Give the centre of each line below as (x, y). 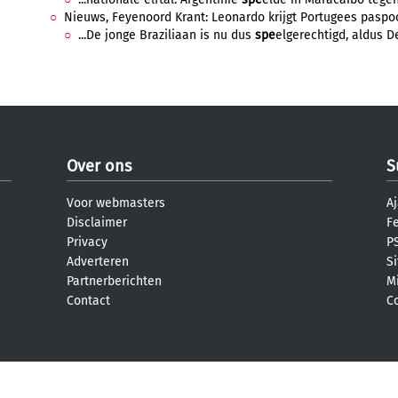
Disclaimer (97, 223)
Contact (88, 301)
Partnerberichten (114, 281)
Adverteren (98, 262)
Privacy (87, 242)
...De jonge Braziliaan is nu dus (167, 35)
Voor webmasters (116, 203)
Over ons (99, 166)
